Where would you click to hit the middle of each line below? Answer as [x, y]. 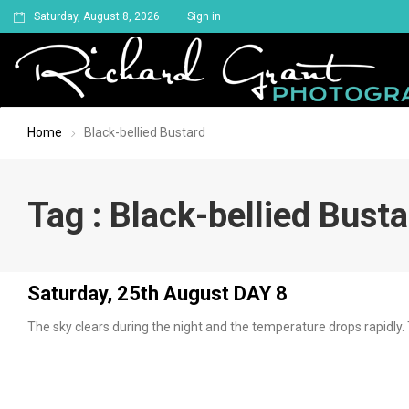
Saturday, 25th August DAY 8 [157, 294]
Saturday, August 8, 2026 [97, 16]
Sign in [204, 16]
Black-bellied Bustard [145, 132]
